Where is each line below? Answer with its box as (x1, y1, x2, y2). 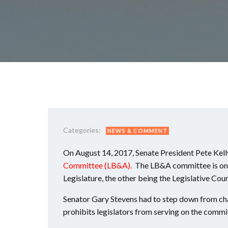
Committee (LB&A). (63, 160, 132, 170)
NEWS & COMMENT (107, 127, 167, 134)
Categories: (63, 126, 101, 134)
